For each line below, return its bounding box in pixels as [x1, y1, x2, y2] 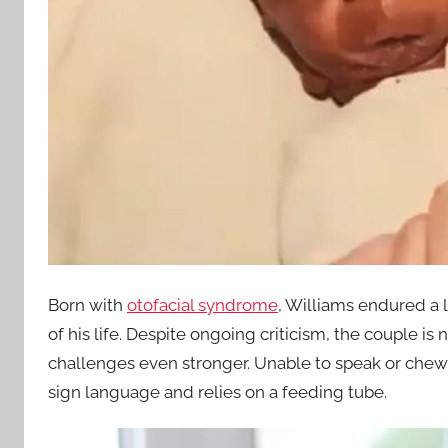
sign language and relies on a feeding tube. [48, 381, 387, 402]
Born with [48, 294, 127, 315]
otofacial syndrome [127, 294, 278, 315]
